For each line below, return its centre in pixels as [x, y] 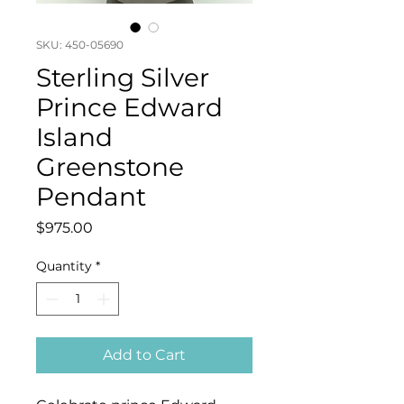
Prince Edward [129, 108]
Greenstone [110, 167]
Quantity [64, 266]
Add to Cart [144, 355]
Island [74, 138]
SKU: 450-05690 [80, 45]
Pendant [91, 197]
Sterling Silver [123, 78]
